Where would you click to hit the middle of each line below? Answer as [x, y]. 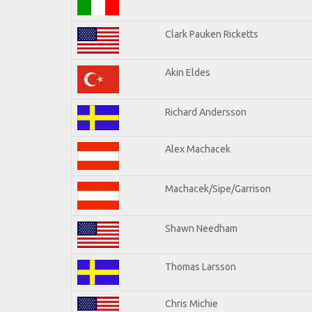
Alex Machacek [198, 149]
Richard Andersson [206, 112]
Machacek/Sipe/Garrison [218, 188]
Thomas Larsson [201, 266]
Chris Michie [192, 303]
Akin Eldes [188, 72]
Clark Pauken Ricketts [212, 34]
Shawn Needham [201, 228]
